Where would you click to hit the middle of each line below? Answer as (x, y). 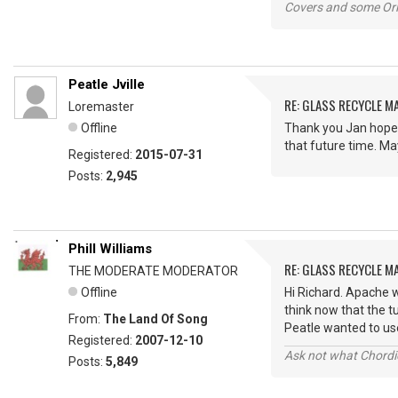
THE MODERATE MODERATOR (153, 271)
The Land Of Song (155, 319)
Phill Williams (110, 249)
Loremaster (101, 107)
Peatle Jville (107, 84)
